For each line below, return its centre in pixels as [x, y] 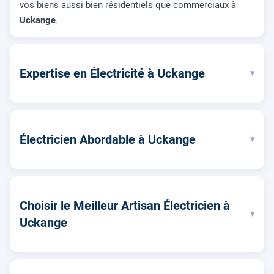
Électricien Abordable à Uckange [108, 139]
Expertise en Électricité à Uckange [112, 73]
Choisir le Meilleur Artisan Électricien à [125, 205]
